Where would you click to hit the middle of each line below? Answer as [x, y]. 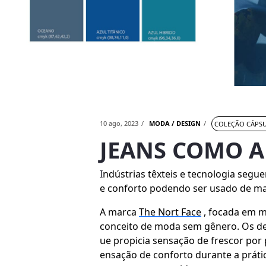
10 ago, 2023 [119, 123]
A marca [119, 212]
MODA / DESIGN [175, 123]
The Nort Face [170, 212]
